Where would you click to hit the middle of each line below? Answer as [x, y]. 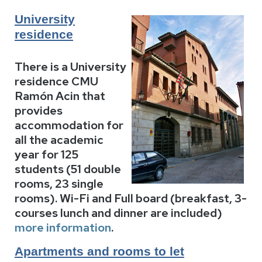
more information [63, 228]
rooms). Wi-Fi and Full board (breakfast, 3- [131, 199]
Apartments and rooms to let [99, 252]
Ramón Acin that [60, 96]
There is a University [70, 67]
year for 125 [46, 155]
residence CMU [56, 82]
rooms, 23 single [59, 184]
